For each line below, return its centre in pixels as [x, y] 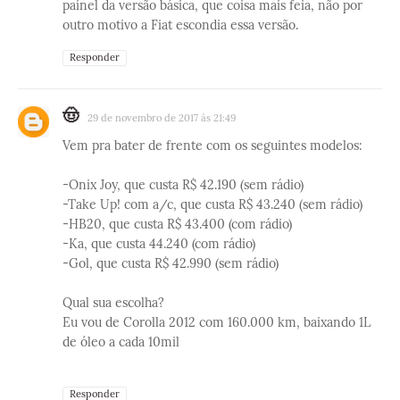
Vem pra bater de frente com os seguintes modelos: [212, 146]
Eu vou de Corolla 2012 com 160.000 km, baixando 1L [217, 323]
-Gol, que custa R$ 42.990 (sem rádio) [171, 264]
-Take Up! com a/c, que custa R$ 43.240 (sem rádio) [212, 205]
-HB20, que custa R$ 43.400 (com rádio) [177, 225]
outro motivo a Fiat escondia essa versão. [180, 25]
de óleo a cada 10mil [121, 342]
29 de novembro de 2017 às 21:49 [161, 118]
